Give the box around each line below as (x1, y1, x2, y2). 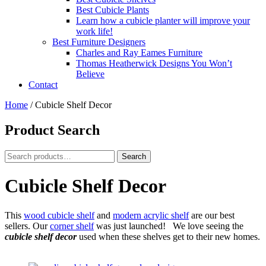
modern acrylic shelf (113, 210, 189, 220)
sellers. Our (5, 220, 50, 231)
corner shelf (50, 220, 94, 231)
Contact (28, 80, 58, 90)
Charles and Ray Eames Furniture (76, 47, 202, 58)
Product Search (5, 122, 100, 138)
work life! (76, 26, 113, 36)
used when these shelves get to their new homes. (77, 231, 260, 242)
